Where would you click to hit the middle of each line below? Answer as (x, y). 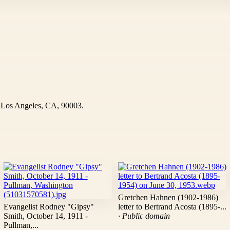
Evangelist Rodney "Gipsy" (49, 207)
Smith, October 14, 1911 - (45, 216)
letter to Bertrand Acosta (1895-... (172, 207)
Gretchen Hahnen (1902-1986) (168, 198)
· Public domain (144, 216)
